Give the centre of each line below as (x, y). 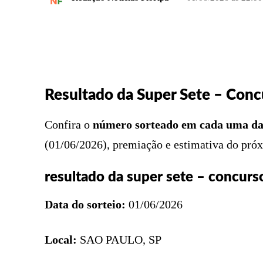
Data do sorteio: (85, 204)
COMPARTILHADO (102, 37)
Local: (61, 239)
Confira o (69, 124)
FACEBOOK (202, 36)
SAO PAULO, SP (119, 239)
